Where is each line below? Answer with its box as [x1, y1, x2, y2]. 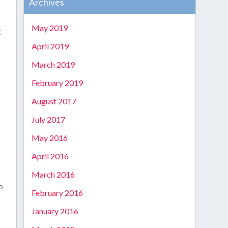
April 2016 [31, 151, 69, 161]
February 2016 [31, 188, 83, 197]
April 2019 [31, 41, 69, 51]
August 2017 [31, 96, 76, 106]
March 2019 [31, 60, 75, 69]
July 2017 [31, 115, 65, 124]
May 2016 [31, 133, 68, 142]
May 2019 [31, 23, 68, 33]
